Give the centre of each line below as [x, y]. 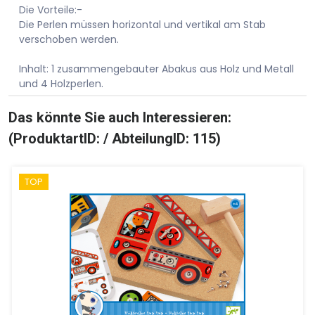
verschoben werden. [69, 39]
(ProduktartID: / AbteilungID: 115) [115, 138]
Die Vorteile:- [51, 9]
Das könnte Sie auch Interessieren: [120, 117]
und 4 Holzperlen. [61, 83]
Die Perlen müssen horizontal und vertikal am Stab [142, 24]
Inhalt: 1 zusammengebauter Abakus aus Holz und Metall [156, 69]
